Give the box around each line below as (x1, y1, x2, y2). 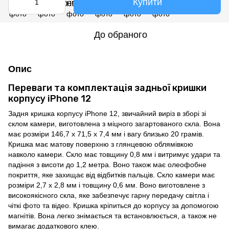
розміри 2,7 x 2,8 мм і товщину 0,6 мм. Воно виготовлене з (8, 180, 205, 189)
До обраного (94, 29, 147, 40)
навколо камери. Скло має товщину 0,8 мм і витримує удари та (8, 150, 220, 158)
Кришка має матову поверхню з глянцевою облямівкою (8, 140, 193, 148)
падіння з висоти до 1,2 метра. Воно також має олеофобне (8, 160, 207, 169)
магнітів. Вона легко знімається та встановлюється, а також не (8, 211, 217, 220)
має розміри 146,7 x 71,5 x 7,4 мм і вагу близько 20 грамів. (8, 129, 204, 138)
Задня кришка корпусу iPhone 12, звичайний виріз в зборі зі (8, 109, 206, 118)
